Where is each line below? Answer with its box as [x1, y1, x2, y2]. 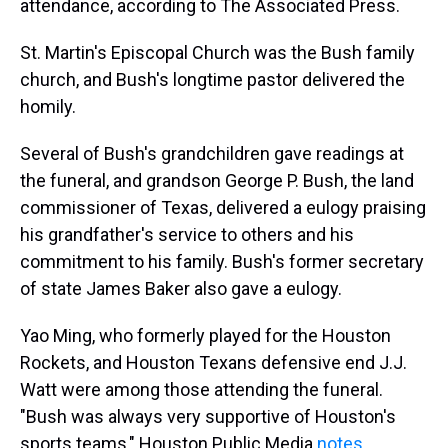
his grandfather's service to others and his [20, 224, 354, 246]
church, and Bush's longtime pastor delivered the [20, 69, 405, 91]
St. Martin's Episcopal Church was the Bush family [20, 42, 415, 64]
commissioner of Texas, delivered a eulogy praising [20, 197, 426, 219]
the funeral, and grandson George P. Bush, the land [20, 170, 414, 192]
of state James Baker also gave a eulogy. [20, 278, 342, 300]
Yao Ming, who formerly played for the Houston [20, 325, 391, 347]
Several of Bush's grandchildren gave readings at [20, 143, 404, 165]
